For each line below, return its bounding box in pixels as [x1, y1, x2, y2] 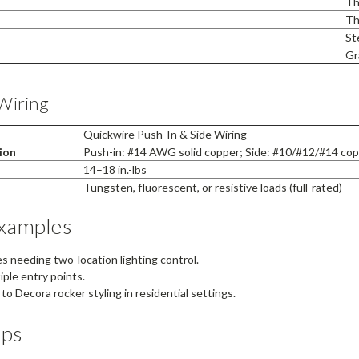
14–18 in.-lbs [83, 163, 147, 177]
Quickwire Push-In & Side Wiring [83, 127, 247, 142]
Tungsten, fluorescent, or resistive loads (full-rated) [83, 180, 342, 195]
